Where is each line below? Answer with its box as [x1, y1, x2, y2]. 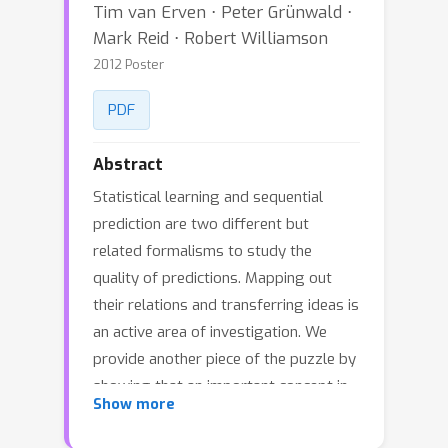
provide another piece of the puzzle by [93, 349, 356, 369]
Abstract [93, 154, 163, 175]
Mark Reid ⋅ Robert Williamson [93, 27, 328, 49]
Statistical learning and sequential [93, 187, 323, 207]
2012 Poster [93, 56, 164, 73]
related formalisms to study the [93, 241, 312, 261]
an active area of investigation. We [93, 322, 327, 342]
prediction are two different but [93, 214, 309, 234]
